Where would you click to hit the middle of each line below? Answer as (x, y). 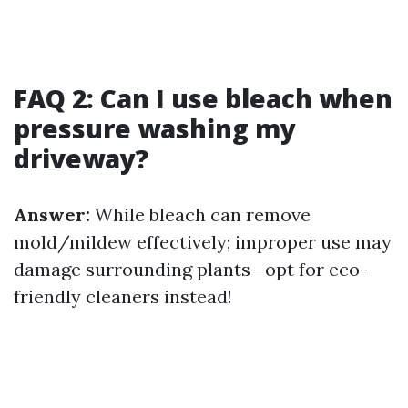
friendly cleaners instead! (123, 296)
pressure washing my (155, 128)
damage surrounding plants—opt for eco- (191, 269)
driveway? (81, 158)
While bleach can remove (200, 214)
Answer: (52, 214)
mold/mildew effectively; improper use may (203, 242)
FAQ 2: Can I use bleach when (203, 98)
